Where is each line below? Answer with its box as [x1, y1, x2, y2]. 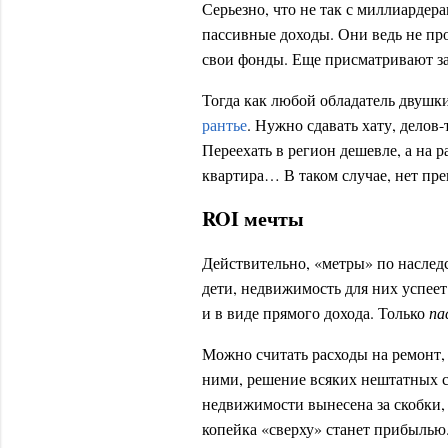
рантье [202, 114, 247, 135]
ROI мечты [202, 204, 304, 233]
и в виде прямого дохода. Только [202, 302, 429, 323]
